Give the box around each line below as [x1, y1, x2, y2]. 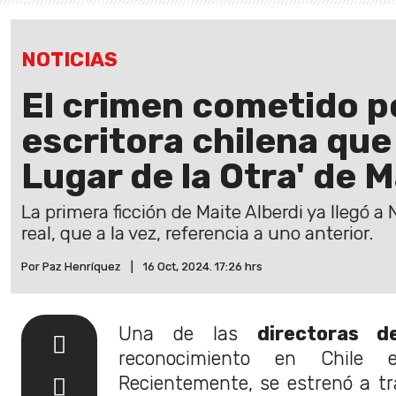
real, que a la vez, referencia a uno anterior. [21, 222, 373, 244]
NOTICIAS [21, 47, 118, 72]
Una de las [118, 322, 257, 345]
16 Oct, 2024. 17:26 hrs [143, 259, 263, 273]
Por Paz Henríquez [21, 259, 121, 273]
